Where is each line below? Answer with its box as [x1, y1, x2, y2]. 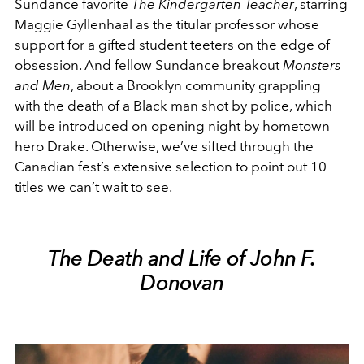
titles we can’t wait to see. [15, 178, 178, 195]
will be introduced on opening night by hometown [15, 117, 330, 134]
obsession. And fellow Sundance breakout [15, 56, 283, 73]
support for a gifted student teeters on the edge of [15, 36, 330, 53]
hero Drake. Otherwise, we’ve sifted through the [15, 137, 314, 154]
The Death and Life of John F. [47, 245, 317, 271]
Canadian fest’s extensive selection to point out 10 [15, 158, 327, 175]
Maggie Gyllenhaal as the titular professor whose [15, 15, 319, 32]
